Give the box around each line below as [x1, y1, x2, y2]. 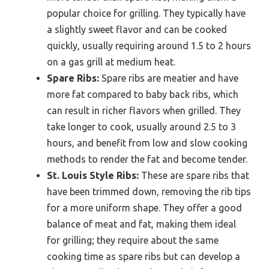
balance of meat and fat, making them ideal [47, 218, 236, 229]
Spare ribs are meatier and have [99, 72, 238, 83]
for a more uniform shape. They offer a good [47, 202, 242, 213]
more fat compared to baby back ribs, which [47, 88, 238, 100]
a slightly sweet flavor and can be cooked [47, 23, 227, 35]
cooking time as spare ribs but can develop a [47, 250, 240, 262]
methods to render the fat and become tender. [47, 153, 247, 165]
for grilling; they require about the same [47, 234, 219, 246]
